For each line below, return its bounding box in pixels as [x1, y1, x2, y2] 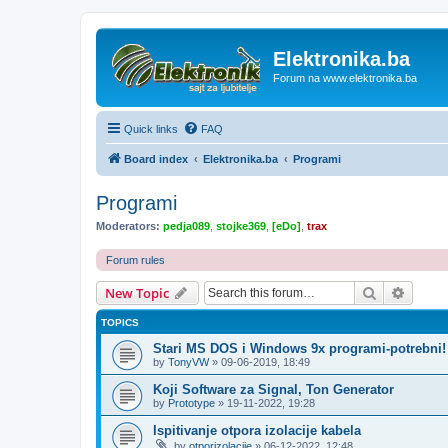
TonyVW [168, 356, 209, 368]
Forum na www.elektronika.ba [273, 72, 417, 84]
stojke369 [216, 219, 266, 232]
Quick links [124, 122, 178, 135]
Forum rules [106, 254, 165, 266]
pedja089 [163, 219, 210, 232]
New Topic [105, 284, 169, 302]
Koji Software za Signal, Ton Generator [153, 382, 394, 397]
